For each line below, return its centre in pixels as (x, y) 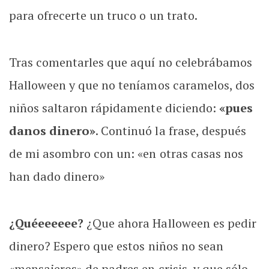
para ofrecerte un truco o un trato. (103, 15)
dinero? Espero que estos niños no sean (116, 246)
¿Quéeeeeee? (47, 223)
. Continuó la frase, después (171, 131)
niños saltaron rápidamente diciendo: (114, 108)
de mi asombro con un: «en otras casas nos (126, 153)
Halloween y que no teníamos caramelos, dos (132, 85)
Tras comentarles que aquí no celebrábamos (131, 62)
